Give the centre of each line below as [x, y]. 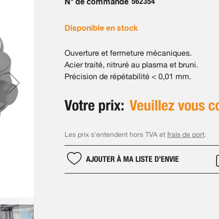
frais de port [186, 134]
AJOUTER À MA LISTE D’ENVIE [132, 159]
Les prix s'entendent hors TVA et [116, 134]
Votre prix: [96, 105]
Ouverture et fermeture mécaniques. [128, 53]
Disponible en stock [101, 28]
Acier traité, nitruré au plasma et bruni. [131, 65]
